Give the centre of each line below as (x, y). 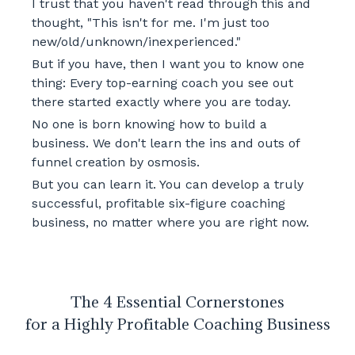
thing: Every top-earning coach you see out (162, 83)
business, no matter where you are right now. (170, 222)
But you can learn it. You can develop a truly (167, 184)
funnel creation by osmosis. (115, 162)
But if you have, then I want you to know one (168, 64)
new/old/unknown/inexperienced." (138, 42)
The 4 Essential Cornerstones (177, 302)
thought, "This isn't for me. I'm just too (150, 23)
